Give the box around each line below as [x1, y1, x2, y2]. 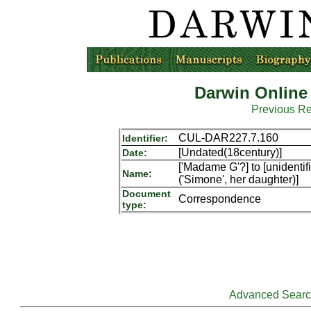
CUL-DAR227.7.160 [178, 132, 278, 144]
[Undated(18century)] [178, 146, 282, 158]
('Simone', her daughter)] [178, 174, 299, 185]
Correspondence [178, 193, 261, 205]
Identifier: [121, 133, 168, 144]
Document [121, 188, 171, 199]
